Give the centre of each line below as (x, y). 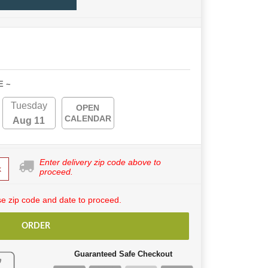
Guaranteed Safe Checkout (123, 254)
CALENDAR (88, 119)
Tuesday (29, 106)
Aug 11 (29, 121)
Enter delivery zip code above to (100, 162)
